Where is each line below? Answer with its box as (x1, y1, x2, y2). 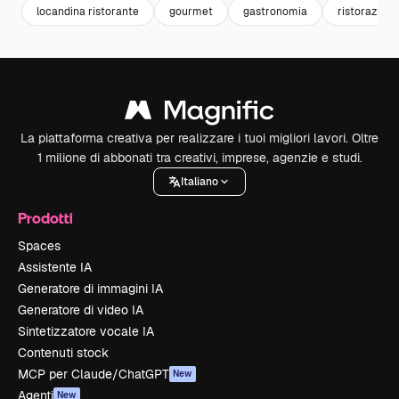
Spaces (18, 238, 61, 254)
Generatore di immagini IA (18, 281, 163, 297)
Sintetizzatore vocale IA (18, 323, 154, 339)
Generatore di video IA (18, 302, 143, 318)
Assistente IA (18, 259, 92, 275)
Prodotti (18, 208, 73, 227)
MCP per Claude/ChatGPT (18, 366, 169, 382)
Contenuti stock (18, 345, 109, 361)
